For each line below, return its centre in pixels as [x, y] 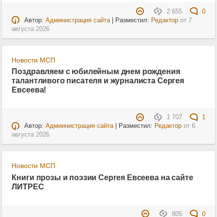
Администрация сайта [77, 20]
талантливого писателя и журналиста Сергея [98, 81]
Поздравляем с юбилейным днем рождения [96, 71]
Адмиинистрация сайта [79, 126]
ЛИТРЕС [28, 186]
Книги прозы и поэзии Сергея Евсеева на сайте [102, 177]
